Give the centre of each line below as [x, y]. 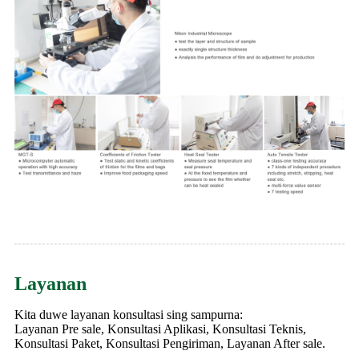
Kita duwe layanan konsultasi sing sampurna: [129, 314]
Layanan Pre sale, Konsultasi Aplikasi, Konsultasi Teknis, [160, 329]
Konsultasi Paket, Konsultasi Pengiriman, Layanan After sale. [170, 343]
